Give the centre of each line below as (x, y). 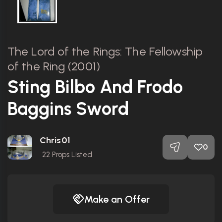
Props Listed (71, 155)
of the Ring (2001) (54, 66)
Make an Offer (117, 199)
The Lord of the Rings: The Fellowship (105, 52)
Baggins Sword (68, 109)
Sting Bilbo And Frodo (95, 87)
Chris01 (55, 140)
